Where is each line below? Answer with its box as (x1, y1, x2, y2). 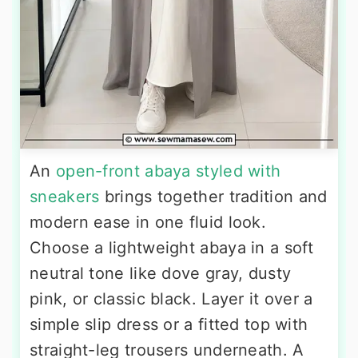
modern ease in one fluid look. (30, 212, 266, 232)
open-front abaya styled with (55, 161, 281, 181)
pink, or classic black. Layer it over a (30, 288, 313, 308)
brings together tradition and (99, 186, 328, 206)
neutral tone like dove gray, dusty (30, 263, 292, 283)
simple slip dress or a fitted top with (30, 314, 308, 334)
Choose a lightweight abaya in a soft (30, 237, 314, 257)
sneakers (30, 186, 100, 206)
